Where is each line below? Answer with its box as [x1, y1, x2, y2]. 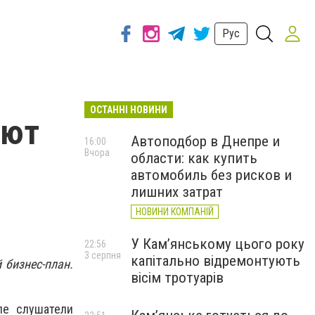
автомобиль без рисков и [131, 167, 292, 184]
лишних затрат [131, 184, 223, 200]
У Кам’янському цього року [131, 236, 304, 252]
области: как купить [131, 150, 257, 167]
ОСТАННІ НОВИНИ [90, 104, 167, 115]
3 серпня [84, 250, 121, 261]
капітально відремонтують [131, 252, 300, 269]
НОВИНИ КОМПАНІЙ [136, 206, 214, 217]
